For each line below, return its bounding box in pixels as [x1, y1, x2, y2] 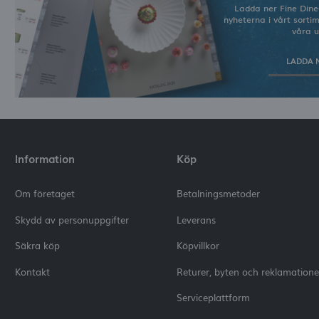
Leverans [176, 212, 216, 226]
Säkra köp [15, 239, 61, 253]
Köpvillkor [176, 239, 219, 253]
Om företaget [15, 187, 75, 201]
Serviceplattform [176, 291, 250, 305]
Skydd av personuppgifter [15, 212, 130, 226]
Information [15, 151, 75, 167]
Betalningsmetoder [176, 187, 260, 201]
